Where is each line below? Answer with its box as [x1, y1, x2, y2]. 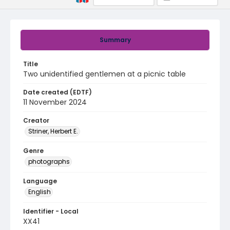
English [28, 187, 51, 196]
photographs [28, 157, 70, 166]
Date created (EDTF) [23, 88, 92, 97]
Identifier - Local [23, 207, 79, 216]
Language [23, 177, 57, 185]
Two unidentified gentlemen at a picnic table [23, 69, 186, 79]
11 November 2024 [23, 97, 87, 107]
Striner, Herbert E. [28, 127, 78, 136]
